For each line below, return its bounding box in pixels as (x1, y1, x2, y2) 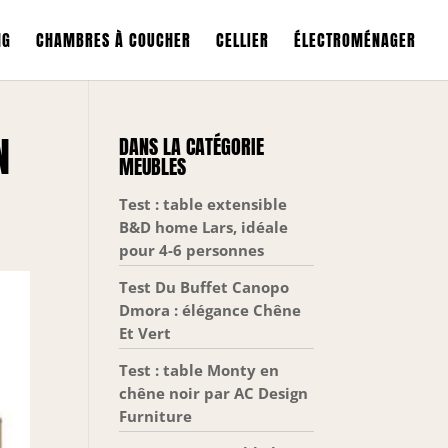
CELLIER (216, 28, 269, 52)
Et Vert (119, 323, 172, 343)
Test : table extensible (119, 194, 288, 214)
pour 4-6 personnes (119, 240, 265, 260)
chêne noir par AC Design (119, 383, 309, 403)
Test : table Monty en (119, 360, 280, 380)
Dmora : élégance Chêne (119, 300, 302, 320)
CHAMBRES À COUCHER (36, 28, 191, 52)
